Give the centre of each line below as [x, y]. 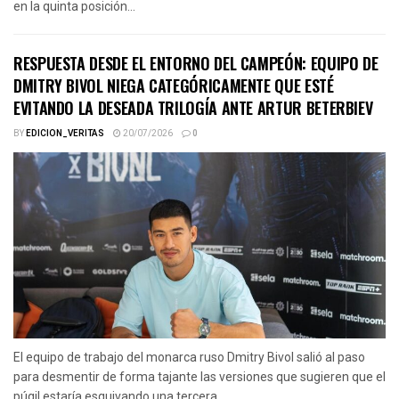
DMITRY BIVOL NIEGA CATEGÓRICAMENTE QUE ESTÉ [174, 85]
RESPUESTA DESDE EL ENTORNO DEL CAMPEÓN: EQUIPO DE [196, 63]
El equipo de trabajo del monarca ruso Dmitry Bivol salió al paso [189, 357]
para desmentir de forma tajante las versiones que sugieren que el [199, 376]
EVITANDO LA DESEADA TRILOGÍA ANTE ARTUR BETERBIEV [193, 107]
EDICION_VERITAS [65, 133]
